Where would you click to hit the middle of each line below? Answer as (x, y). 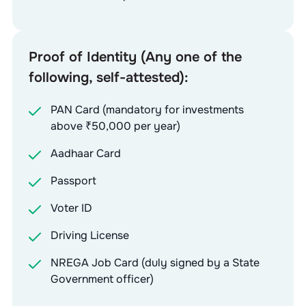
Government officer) (102, 279)
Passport (73, 180)
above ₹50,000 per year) (115, 126)
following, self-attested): (108, 77)
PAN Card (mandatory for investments (147, 109)
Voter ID (71, 208)
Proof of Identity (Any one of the (135, 57)
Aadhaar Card (85, 153)
